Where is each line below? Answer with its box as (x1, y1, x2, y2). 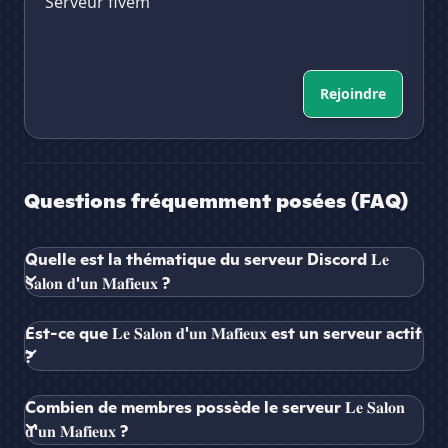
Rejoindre (320, 84, 386, 104)
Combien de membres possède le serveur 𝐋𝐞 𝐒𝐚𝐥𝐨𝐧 (25, 397, 405, 419)
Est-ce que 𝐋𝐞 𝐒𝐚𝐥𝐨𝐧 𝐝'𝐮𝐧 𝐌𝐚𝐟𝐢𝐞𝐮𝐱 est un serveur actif (25, 323, 422, 345)
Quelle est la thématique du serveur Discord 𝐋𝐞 (25, 249, 389, 271)
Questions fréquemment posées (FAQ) (24, 188, 408, 215)
